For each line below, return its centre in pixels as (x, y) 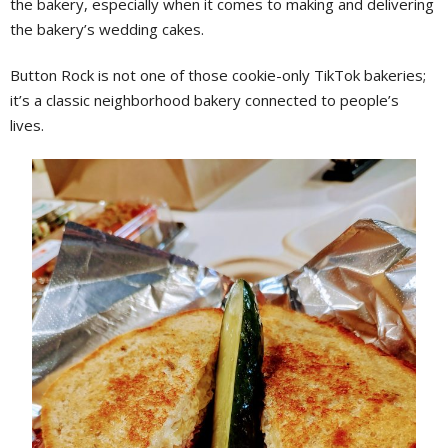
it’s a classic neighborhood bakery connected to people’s (204, 100)
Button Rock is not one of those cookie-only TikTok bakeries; (218, 75)
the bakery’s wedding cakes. (107, 29)
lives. (29, 125)
